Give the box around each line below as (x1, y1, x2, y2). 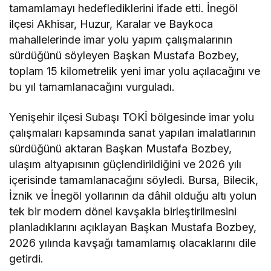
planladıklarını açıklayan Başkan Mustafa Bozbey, (9, 221, 257, 234)
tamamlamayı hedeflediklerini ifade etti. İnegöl (9, 2, 238, 15)
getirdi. (9, 252, 44, 266)
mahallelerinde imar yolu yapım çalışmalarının (9, 33, 233, 47)
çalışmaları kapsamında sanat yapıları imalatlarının (9, 126, 256, 140)
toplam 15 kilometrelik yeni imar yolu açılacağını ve (9, 65, 261, 78)
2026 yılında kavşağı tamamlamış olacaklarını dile (9, 237, 256, 250)
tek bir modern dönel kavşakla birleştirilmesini (9, 205, 237, 218)
